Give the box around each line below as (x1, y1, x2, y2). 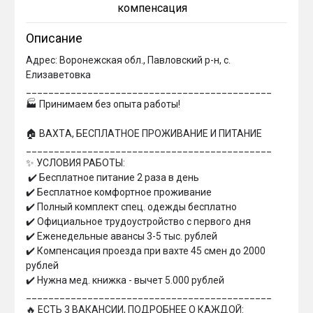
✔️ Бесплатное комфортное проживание (26, 187, 212, 198)
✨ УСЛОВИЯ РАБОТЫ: (26, 157, 125, 168)
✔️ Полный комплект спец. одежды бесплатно (26, 201, 237, 212)
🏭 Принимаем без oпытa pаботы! (26, 99, 180, 110)
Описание (26, 31, 82, 45)
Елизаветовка (26, 69, 91, 80)
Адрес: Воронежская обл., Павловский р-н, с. (26, 54, 233, 66)
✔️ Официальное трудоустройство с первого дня (26, 216, 251, 227)
